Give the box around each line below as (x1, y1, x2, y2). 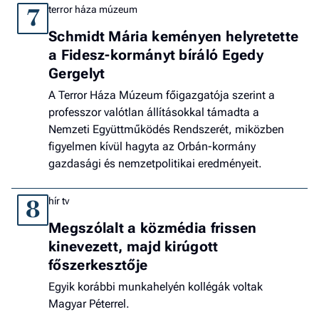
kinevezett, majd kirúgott (48, 238, 219, 256)
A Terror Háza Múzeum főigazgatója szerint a (48, 88, 275, 103)
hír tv (48, 195, 69, 207)
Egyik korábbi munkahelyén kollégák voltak (48, 280, 263, 294)
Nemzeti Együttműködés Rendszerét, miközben (48, 122, 284, 137)
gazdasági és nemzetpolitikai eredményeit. (48, 157, 262, 171)
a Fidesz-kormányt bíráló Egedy (48, 46, 263, 64)
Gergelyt (48, 65, 105, 83)
